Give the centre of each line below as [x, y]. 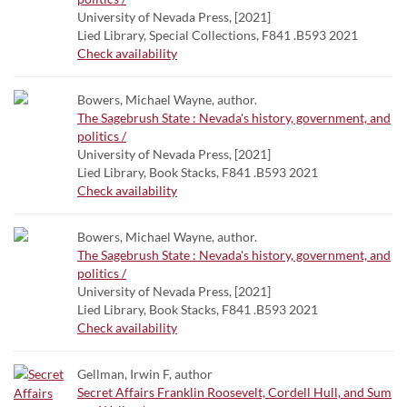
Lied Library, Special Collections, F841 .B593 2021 [218, 35]
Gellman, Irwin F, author [145, 374]
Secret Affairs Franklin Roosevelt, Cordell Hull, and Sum [234, 392]
